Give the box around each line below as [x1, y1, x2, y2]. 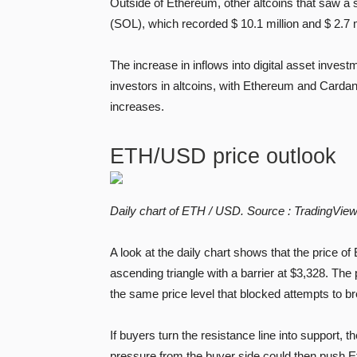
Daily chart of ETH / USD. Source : [110, 203, 294, 218]
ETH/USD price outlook [110, 143, 336, 168]
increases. [110, 99, 164, 113]
